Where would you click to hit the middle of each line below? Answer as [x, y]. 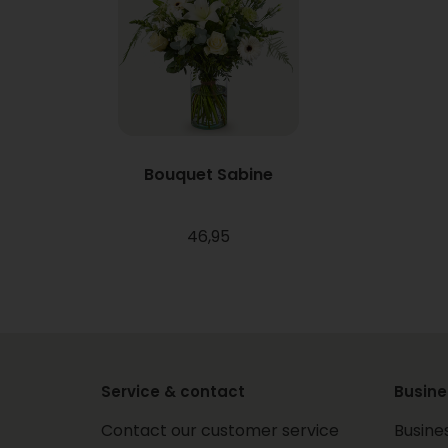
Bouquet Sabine [209, 174]
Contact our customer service [220, 430]
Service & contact [173, 391]
